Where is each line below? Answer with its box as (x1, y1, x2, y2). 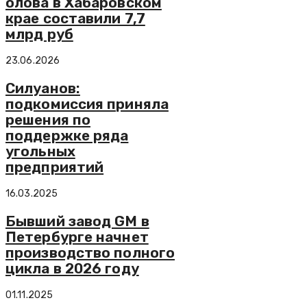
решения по (5, 110, 90, 128)
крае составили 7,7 (5, 9, 145, 27)
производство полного (5, 243, 175, 261)
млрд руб (5, 25, 73, 42)
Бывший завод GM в (5, 212, 149, 230)
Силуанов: (5, 79, 80, 97)
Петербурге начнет (5, 228, 149, 245)
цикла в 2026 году (5, 259, 139, 277)
